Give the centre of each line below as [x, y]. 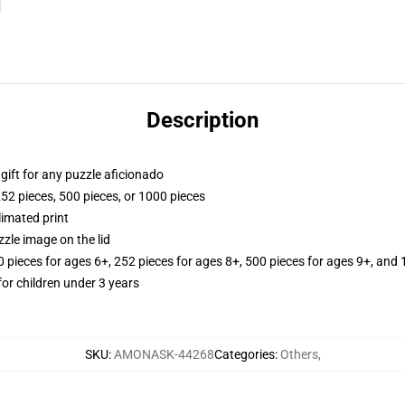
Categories [244, 354]
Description [202, 120]
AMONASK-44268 [164, 354]
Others [299, 354]
